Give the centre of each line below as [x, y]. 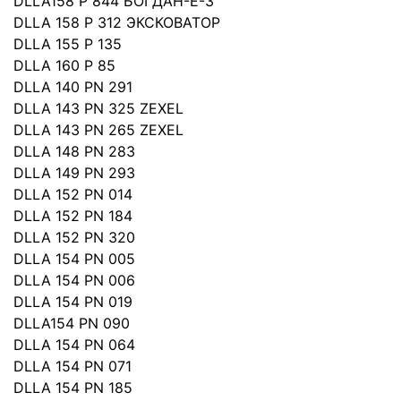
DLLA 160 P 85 [64, 65]
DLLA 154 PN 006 [74, 280]
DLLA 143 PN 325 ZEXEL [98, 108]
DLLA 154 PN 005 [74, 259]
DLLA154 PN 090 [72, 323]
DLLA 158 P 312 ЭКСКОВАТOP [117, 22]
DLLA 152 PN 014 [73, 194]
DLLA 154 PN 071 [73, 366]
